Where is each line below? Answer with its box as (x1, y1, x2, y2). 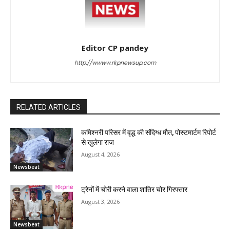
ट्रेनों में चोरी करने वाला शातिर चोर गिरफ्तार (81, 185, 188, 194)
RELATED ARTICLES (16, 103, 81, 111)
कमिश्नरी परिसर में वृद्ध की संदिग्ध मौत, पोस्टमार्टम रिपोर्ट (81, 128, 217, 137)
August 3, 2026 (81, 198, 120, 206)
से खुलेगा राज (81, 138, 114, 146)
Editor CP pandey (82, 42, 148, 53)
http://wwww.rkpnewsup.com (74, 58, 156, 67)
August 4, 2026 (81, 150, 120, 158)
